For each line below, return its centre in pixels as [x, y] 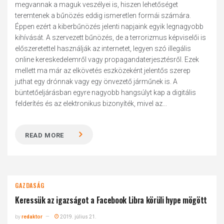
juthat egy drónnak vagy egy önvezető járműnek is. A [96, 81]
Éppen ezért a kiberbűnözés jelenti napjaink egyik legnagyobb [109, 26]
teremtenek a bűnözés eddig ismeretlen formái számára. [103, 15]
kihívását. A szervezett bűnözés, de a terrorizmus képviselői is [111, 37]
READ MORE [45, 135]
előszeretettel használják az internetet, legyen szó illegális [103, 48]
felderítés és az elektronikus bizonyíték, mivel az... [91, 103]
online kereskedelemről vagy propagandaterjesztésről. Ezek [107, 59]
